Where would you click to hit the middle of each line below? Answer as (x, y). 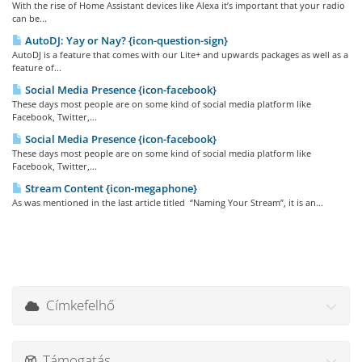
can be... (29, 18)
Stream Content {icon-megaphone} (110, 188)
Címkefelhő (77, 305)
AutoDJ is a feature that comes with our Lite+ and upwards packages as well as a (180, 55)
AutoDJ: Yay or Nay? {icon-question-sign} (125, 40)
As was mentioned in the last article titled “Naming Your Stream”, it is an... (168, 202)
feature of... (37, 67)
